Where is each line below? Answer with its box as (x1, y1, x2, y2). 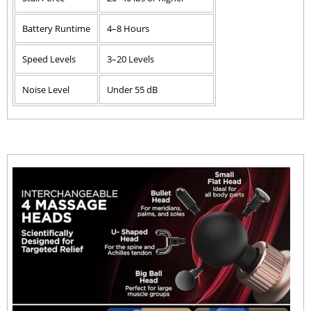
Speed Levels (22, 52, 76, 65)
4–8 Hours (107, 22, 149, 35)
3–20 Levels (107, 52, 154, 65)
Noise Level (22, 83, 69, 96)
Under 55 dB (107, 83, 158, 96)
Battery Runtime (22, 22, 90, 35)
